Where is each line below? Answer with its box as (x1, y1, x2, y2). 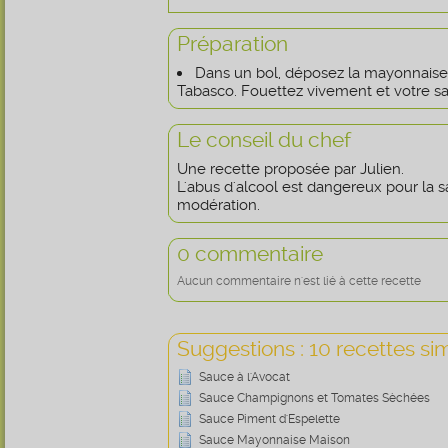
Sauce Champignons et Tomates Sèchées (199, 391, 430, 405)
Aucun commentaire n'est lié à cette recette (177, 274, 421, 288)
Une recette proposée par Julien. (177, 160, 404, 178)
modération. (177, 196, 260, 214)
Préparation (177, 31, 288, 56)
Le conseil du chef (177, 127, 351, 152)
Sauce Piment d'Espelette (199, 412, 340, 426)
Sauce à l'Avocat (199, 370, 290, 384)
